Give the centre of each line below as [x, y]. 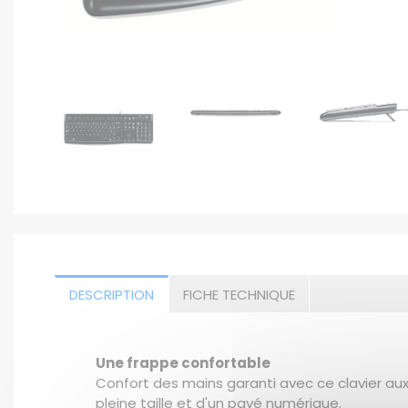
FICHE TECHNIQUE [239, 294]
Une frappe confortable [183, 363]
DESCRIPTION [112, 294]
